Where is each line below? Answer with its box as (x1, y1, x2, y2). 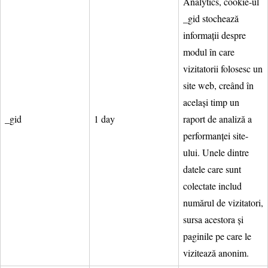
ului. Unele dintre (183, 145, 249, 159)
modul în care (183, 45, 234, 58)
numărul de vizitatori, (183, 196, 263, 209)
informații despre (183, 28, 246, 41)
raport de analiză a (183, 112, 252, 125)
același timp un (183, 95, 239, 108)
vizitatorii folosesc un (183, 62, 263, 75)
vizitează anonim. (183, 246, 249, 259)
